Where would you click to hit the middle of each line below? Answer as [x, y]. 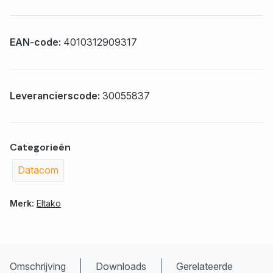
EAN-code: [37, 42]
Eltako [49, 204]
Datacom [38, 170]
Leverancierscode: [56, 96]
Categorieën [40, 147]
